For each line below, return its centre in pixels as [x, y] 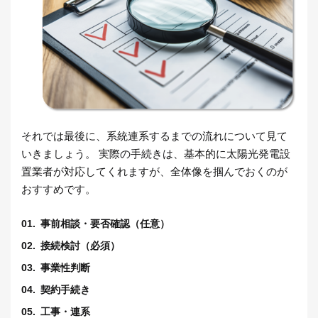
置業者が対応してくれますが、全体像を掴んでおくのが [154, 172]
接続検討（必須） [80, 246]
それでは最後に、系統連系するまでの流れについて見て [154, 136]
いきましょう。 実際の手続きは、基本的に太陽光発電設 [156, 154]
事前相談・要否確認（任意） [105, 224]
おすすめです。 [59, 190]
